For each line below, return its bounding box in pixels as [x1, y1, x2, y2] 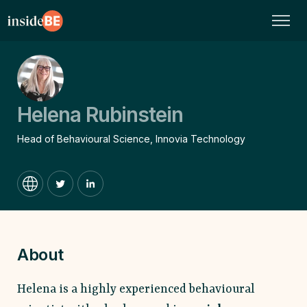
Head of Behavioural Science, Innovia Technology [17, 133, 245, 145]
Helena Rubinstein [17, 102, 183, 127]
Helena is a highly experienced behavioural [17, 282, 255, 296]
